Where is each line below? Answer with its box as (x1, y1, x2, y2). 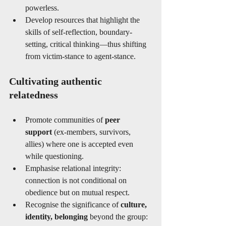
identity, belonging (25, 212, 88, 221)
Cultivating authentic (9, 76, 104, 87)
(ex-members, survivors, (52, 128, 133, 136)
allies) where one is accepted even (25, 140, 135, 148)
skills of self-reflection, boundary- (25, 28, 132, 36)
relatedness (9, 89, 58, 100)
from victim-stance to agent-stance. (25, 52, 136, 61)
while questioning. (25, 152, 84, 160)
